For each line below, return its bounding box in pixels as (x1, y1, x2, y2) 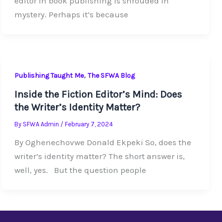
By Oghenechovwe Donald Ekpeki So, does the (14, 137, 191, 148)
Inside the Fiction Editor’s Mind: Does (14, 89, 182, 101)
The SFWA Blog (87, 71, 135, 80)
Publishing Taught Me (14, 71, 84, 80)
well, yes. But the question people (14, 165, 146, 175)
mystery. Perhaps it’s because (14, 9, 128, 20)
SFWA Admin (22, 120, 60, 128)
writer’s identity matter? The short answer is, (14, 151, 185, 162)
